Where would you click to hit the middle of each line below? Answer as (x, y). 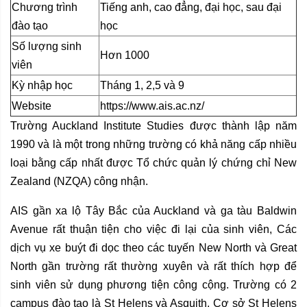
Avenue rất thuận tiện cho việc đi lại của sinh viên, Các (153, 230)
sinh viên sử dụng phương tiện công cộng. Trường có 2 (153, 285)
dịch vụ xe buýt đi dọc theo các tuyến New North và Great (153, 248)
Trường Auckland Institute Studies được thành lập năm (153, 126)
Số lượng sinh (47, 47)
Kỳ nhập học (42, 86)
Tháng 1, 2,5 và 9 (142, 86)
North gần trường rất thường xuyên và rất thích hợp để (153, 267)
